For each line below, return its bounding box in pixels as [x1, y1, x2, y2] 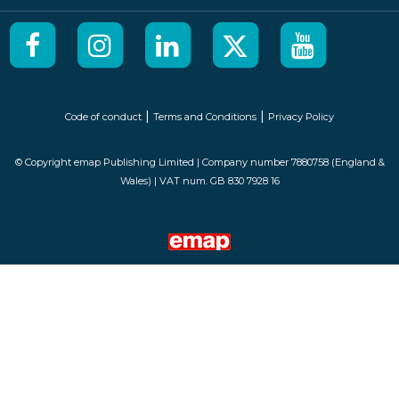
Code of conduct [65, 110, 142, 124]
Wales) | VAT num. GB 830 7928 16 [119, 175, 280, 188]
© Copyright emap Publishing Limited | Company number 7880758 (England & [14, 156, 385, 169]
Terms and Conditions [153, 110, 256, 124]
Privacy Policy [268, 110, 334, 124]
